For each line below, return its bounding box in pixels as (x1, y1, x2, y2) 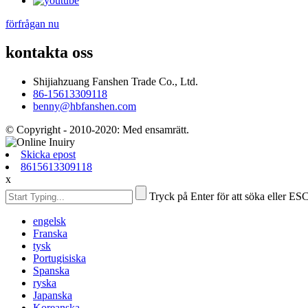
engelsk (33, 215, 66, 228)
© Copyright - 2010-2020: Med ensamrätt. (5, 124, 189, 136)
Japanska (33, 289, 72, 302)
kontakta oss (5, 43, 93, 62)
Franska (33, 228, 67, 240)
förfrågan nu (5, 17, 59, 30)
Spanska (33, 265, 69, 277)
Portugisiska (33, 252, 86, 265)
